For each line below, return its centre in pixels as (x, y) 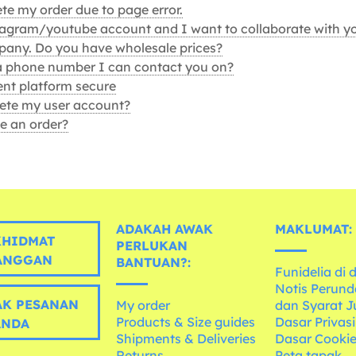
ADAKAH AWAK (165, 229)
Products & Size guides (186, 322)
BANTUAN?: (154, 263)
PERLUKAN (152, 246)
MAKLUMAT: (314, 229)
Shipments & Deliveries (186, 339)
